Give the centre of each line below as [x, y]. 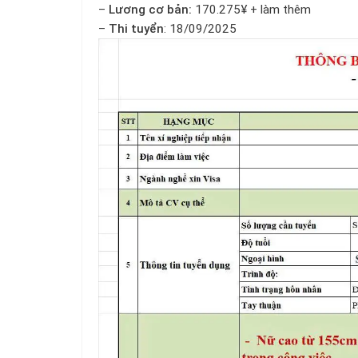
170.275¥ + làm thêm [251, 10]
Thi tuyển [136, 29]
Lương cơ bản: [149, 10]
